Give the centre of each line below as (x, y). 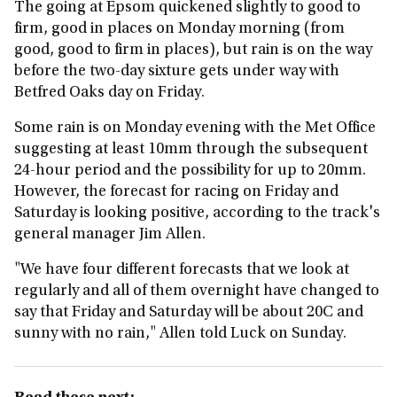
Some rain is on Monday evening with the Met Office (195, 128)
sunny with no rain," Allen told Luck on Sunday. (182, 334)
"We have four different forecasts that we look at (182, 270)
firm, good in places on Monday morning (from (179, 29)
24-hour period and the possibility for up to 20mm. (190, 171)
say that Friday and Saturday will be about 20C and (189, 312)
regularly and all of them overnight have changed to (197, 291)
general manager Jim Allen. (110, 234)
